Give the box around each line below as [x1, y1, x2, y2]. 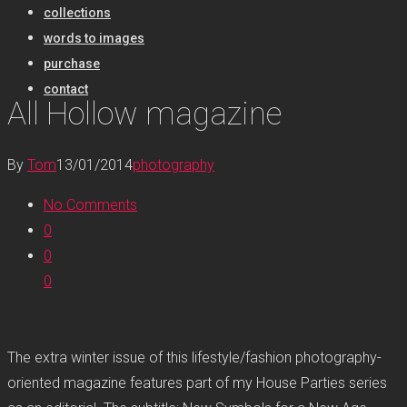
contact [44, 82, 88, 96]
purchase [44, 56, 100, 71]
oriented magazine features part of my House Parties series [7, 374, 387, 392]
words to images [44, 31, 144, 45]
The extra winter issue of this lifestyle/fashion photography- [7, 349, 382, 367]
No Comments [44, 196, 137, 214]
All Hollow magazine [7, 94, 282, 133]
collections [44, 5, 111, 20]
